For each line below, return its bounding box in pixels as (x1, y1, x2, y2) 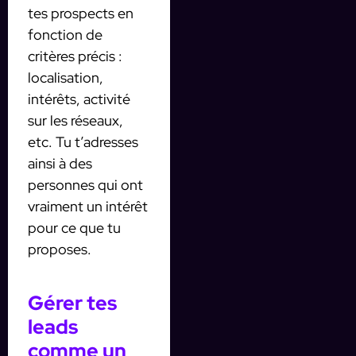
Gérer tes (28, 290, 117, 317)
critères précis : (28, 47, 122, 66)
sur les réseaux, (28, 111, 123, 130)
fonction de (28, 25, 103, 44)
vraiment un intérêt (28, 197, 148, 216)
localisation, (28, 68, 103, 87)
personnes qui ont (28, 176, 143, 195)
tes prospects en (28, 4, 133, 23)
